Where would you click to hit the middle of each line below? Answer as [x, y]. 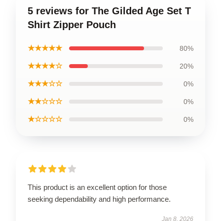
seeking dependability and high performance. [99, 199]
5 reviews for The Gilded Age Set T [109, 11]
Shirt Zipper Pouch [72, 24]
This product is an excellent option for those [97, 187]
